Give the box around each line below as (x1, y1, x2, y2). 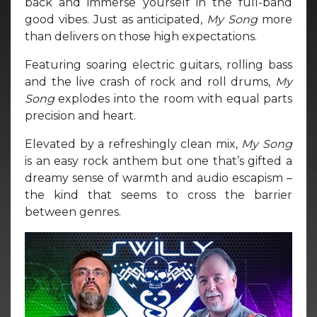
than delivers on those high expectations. (25, 29, 257, 43)
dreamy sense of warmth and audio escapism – (25, 171, 292, 185)
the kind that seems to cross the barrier (25, 188, 292, 202)
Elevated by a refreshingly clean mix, (25, 137, 242, 151)
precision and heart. (25, 108, 136, 122)
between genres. (25, 204, 121, 219)
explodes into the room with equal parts (58, 91, 293, 105)
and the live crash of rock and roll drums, (25, 74, 275, 88)
